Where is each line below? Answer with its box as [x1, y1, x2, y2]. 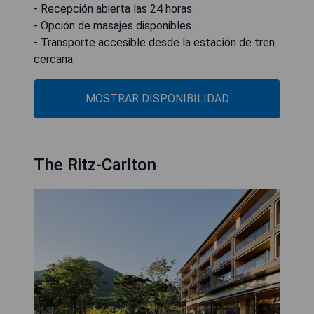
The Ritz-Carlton [34, 154, 156, 175]
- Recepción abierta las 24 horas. [34, 1, 194, 15]
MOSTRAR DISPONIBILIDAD [85, 91, 229, 105]
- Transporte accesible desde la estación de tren [34, 35, 275, 49]
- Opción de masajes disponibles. [34, 18, 193, 32]
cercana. [34, 52, 75, 66]
